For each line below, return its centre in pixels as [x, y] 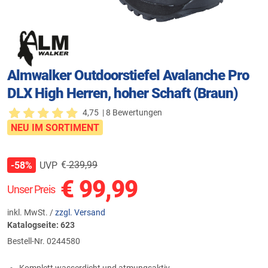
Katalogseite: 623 [41, 225]
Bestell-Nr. [27, 241]
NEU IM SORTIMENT [55, 128]
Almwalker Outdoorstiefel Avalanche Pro [128, 75]
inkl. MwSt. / [31, 212]
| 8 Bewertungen [132, 112]
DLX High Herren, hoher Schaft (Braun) [122, 93]
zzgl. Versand [80, 212]
